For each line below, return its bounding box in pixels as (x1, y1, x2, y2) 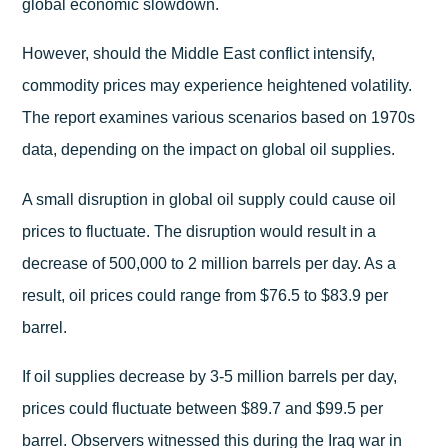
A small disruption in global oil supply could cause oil (22, 190, 397, 208)
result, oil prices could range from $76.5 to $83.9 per (22, 286, 389, 304)
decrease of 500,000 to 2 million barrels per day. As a (22, 254, 397, 272)
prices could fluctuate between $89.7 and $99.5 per (22, 399, 384, 417)
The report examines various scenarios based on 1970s (22, 109, 416, 127)
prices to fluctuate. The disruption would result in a (22, 222, 377, 240)
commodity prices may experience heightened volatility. (22, 77, 413, 95)
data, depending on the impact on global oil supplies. (22, 141, 396, 159)
